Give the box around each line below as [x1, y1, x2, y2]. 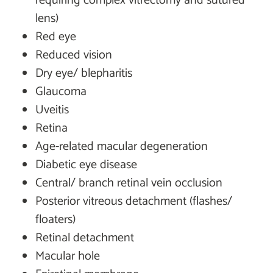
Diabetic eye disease [35, 155, 137, 175]
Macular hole [35, 246, 100, 267]
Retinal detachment [35, 228, 134, 249]
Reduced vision [35, 45, 112, 66]
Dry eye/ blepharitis [35, 63, 132, 84]
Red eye [35, 27, 76, 48]
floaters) [35, 210, 76, 230]
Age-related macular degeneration [35, 136, 208, 157]
